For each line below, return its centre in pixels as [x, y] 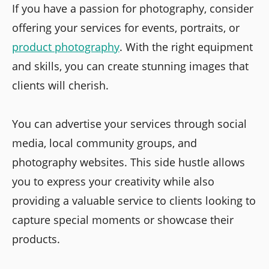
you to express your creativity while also [113, 182]
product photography [66, 47]
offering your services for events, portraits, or [126, 28]
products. [36, 239]
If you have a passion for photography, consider [133, 9]
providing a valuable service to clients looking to [134, 201]
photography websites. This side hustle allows [128, 162]
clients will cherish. [60, 86]
